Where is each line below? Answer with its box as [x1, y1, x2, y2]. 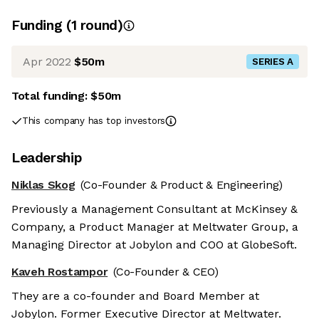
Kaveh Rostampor [11, 265, 108, 279]
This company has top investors [22, 115, 166, 127]
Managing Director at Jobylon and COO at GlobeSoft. [11, 238, 297, 252]
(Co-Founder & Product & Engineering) [80, 178, 283, 192]
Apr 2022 [23, 54, 71, 68]
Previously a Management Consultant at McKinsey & [11, 202, 298, 216]
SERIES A [252, 56, 293, 68]
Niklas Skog [11, 178, 75, 192]
